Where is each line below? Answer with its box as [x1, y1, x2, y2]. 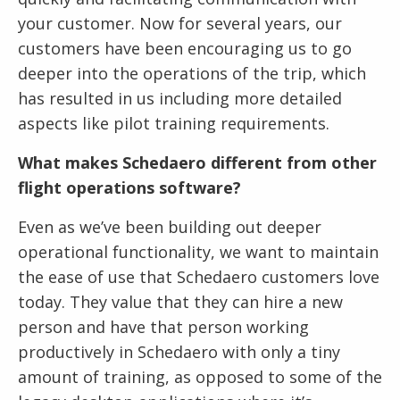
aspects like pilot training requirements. [18, 112, 334, 134]
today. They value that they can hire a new [18, 291, 343, 312]
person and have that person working [18, 316, 309, 337]
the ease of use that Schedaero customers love [18, 266, 379, 287]
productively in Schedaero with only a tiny [18, 341, 340, 362]
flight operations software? [18, 177, 241, 198]
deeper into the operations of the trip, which [18, 62, 366, 84]
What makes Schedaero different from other [18, 152, 377, 173]
